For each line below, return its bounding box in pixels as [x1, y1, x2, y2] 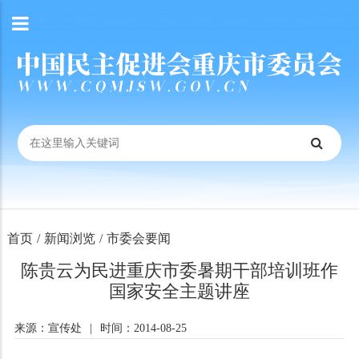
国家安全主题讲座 [108, 281, 250, 301]
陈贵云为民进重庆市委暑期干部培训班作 [20, 260, 338, 280]
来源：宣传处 [14, 322, 82, 334]
